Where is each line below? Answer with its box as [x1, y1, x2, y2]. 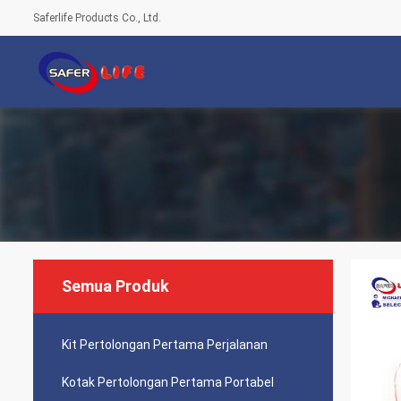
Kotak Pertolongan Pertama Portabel [62, 375, 274, 389]
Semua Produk [62, 277, 169, 295]
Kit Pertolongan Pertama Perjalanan [62, 337, 268, 352]
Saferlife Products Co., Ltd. [33, 12, 161, 24]
